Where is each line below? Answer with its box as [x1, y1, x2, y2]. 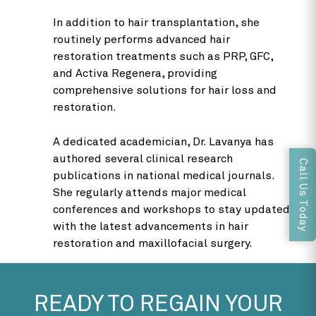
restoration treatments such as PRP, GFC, [53, 51, 273, 62]
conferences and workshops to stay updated [53, 204, 290, 215]
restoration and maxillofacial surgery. [53, 238, 253, 249]
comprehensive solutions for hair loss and [53, 85, 276, 96]
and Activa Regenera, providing [53, 68, 217, 79]
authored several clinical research [53, 153, 233, 164]
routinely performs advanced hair [53, 34, 230, 45]
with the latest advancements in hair [53, 221, 248, 232]
